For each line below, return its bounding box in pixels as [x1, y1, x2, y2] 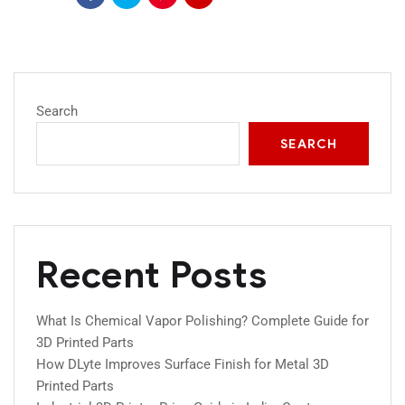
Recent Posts [36, 252, 268, 297]
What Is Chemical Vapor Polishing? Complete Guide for [36, 313, 369, 329]
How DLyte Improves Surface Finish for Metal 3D [36, 356, 329, 372]
